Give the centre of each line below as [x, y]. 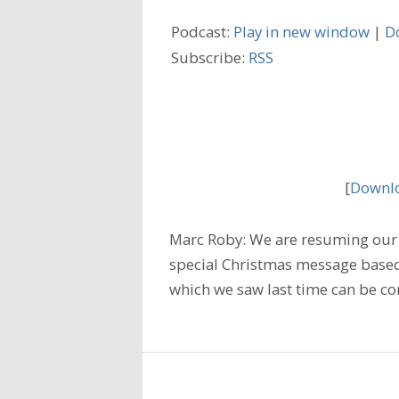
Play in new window [301, 32]
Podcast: [202, 32]
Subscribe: [210, 58]
